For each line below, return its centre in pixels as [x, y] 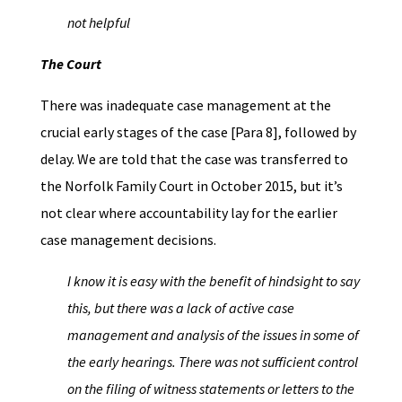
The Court [70, 64]
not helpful [98, 22]
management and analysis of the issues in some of [213, 335]
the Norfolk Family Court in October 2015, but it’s [191, 186]
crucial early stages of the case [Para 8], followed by [198, 132]
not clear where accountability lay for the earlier [188, 213]
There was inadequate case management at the [185, 105]
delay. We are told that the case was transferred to [194, 159]
